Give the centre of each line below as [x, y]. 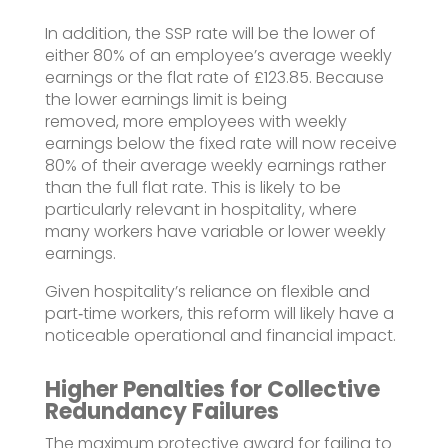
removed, [83, 121]
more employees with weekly [234, 121]
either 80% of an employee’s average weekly [218, 55]
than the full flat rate [124, 187]
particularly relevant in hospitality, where [200, 209]
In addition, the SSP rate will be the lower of [210, 33]
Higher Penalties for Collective [212, 389]
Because [347, 77]
